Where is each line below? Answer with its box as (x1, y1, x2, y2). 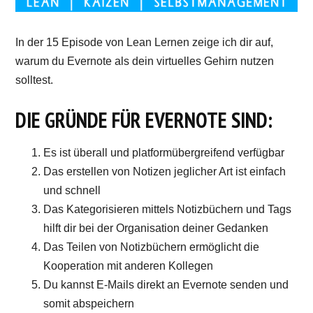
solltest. (15, 73, 54, 86)
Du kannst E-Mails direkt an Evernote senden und (43, 278, 289, 291)
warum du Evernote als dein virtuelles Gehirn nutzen (15, 54, 275, 67)
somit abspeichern (43, 297, 135, 310)
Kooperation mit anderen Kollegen (43, 259, 214, 272)
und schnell (43, 184, 101, 196)
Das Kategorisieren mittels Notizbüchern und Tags (43, 203, 292, 215)
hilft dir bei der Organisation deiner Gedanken (43, 221, 269, 234)
